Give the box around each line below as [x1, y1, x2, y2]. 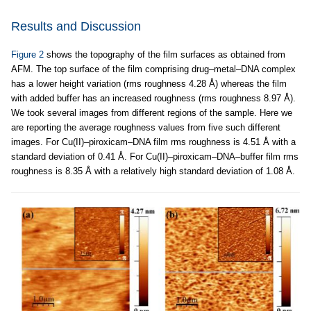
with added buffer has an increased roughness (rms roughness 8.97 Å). [11, 93, 296, 103]
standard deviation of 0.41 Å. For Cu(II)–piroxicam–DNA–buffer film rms [11, 151, 299, 162]
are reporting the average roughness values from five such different [11, 122, 280, 133]
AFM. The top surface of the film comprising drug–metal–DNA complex [11, 64, 296, 74]
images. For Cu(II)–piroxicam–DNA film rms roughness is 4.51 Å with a [11, 137, 296, 147]
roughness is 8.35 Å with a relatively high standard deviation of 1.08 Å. [11, 166, 295, 176]
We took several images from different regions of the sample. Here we [11, 108, 292, 118]
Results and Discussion [11, 19, 141, 33]
